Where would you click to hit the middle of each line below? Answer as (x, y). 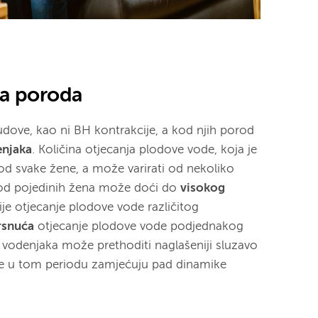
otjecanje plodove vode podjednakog (139, 226)
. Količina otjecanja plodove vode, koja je (145, 150)
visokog (203, 188)
